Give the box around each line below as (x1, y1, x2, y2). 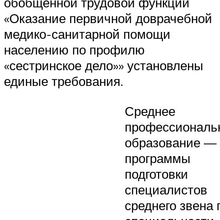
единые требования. (4, 73, 123, 89)
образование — (125, 135, 217, 151)
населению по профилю (4, 42, 145, 58)
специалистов (125, 182, 207, 198)
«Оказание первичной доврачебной (4, 10, 212, 27)
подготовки (125, 166, 188, 182)
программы (125, 150, 191, 166)
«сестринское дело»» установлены (4, 57, 203, 74)
